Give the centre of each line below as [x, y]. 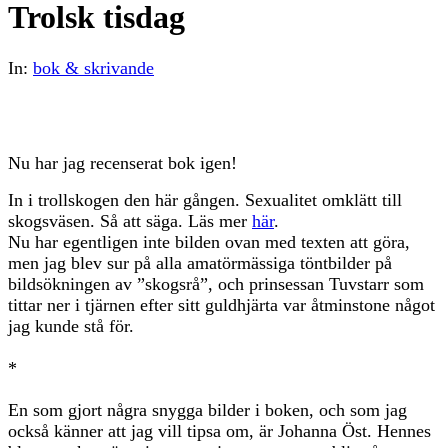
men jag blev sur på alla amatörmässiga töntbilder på [200, 262]
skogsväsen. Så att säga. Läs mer [130, 220]
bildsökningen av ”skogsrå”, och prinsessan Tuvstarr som [216, 283]
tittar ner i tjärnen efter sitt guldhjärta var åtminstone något [221, 304]
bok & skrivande [93, 67]
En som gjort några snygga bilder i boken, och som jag [207, 409]
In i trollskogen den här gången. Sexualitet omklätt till [205, 199]
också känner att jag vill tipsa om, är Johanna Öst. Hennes [219, 430]
